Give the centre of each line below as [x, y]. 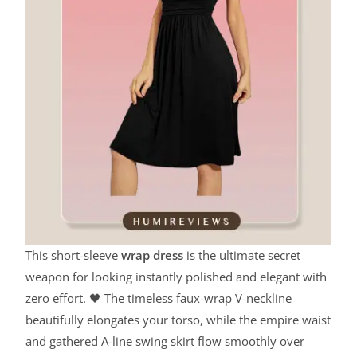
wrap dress [153, 255]
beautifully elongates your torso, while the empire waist [178, 320]
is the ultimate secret [242, 255]
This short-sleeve [74, 255]
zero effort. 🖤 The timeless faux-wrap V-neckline [159, 298]
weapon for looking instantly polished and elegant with [177, 277]
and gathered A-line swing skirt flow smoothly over [165, 341]
